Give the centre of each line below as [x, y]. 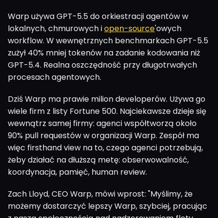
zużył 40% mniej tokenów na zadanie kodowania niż [104, 53]
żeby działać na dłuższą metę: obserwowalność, [98, 160]
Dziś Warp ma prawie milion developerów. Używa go [107, 99]
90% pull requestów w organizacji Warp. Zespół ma [103, 135]
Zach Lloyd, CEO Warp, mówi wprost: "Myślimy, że [100, 194]
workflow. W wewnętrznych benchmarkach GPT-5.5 [108, 40]
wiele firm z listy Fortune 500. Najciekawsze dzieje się [107, 111]
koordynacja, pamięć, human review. [77, 172]
